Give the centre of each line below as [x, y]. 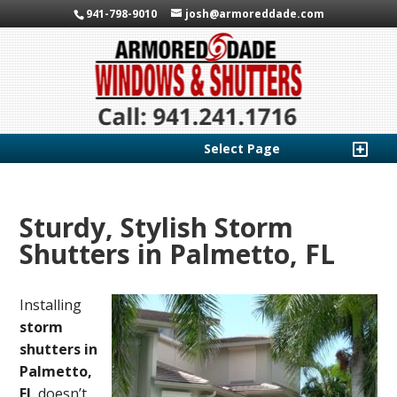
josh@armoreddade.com [254, 14]
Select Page [241, 148]
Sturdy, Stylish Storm [157, 227]
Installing [51, 305]
